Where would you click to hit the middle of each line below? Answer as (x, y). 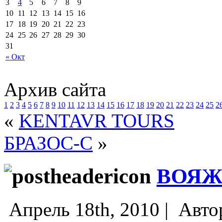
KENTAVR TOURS (97, 120)
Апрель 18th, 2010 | (89, 209)
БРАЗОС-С (48, 143)
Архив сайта (55, 89)
